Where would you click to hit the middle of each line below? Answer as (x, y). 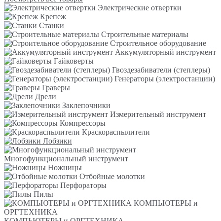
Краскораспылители (116, 132)
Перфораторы (83, 185)
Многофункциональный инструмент (66, 158)
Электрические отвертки (140, 7)
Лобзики (56, 141)
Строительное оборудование (158, 43)
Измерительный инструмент (158, 114)
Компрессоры (83, 123)
